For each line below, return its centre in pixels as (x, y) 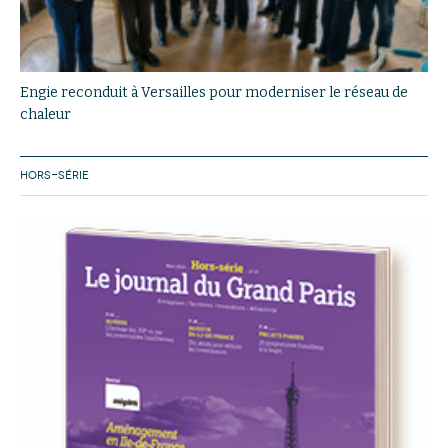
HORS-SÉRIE (54, 175)
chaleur (45, 114)
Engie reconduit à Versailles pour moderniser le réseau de (214, 92)
